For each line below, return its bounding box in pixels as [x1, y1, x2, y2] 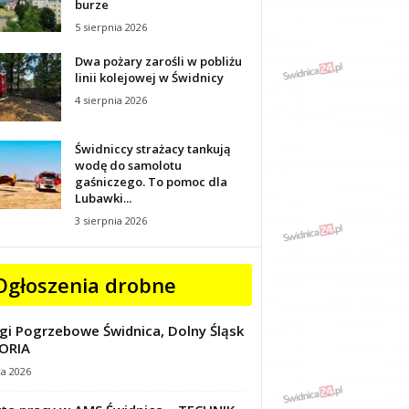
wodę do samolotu [74, 157, 182, 173]
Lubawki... [74, 190, 131, 206]
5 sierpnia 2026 [74, 20, 147, 34]
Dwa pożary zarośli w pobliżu [74, 53, 242, 69]
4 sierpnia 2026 [74, 93, 147, 107]
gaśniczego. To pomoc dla [74, 173, 227, 190]
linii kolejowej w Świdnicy [74, 69, 224, 86]
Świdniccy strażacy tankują [74, 141, 231, 157]
